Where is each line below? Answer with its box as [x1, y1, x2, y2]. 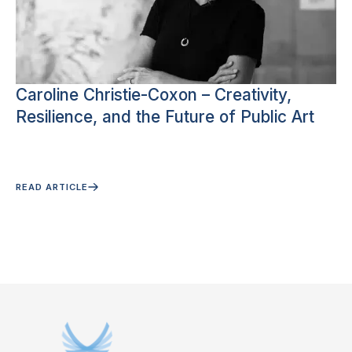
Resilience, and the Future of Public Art [16, 107, 314, 126]
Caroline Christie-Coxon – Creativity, [16, 85, 291, 104]
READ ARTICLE [16, 181, 88, 192]
